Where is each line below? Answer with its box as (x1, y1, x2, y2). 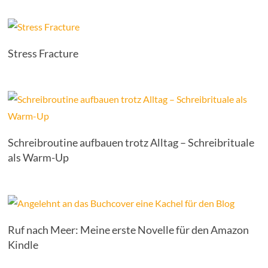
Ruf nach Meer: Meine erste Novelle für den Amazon (8, 223, 249, 236)
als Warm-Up (8, 151, 69, 164)
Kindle (8, 238, 41, 251)
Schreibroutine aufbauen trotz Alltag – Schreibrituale (8, 136, 255, 149)
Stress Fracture (8, 47, 79, 60)
